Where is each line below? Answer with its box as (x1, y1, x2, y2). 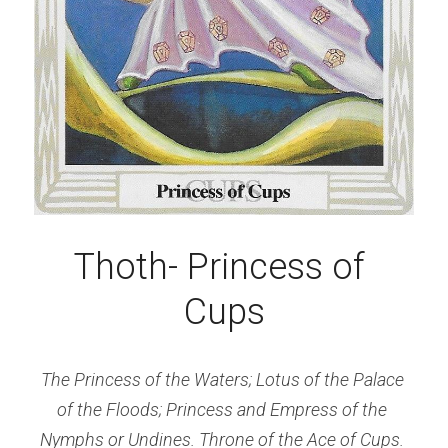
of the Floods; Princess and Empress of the (57, 399, 387, 421)
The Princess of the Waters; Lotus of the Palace (40, 369, 404, 391)
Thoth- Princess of (74, 246, 365, 289)
